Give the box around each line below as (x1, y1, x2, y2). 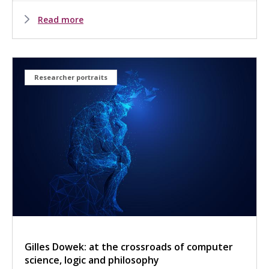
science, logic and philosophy (25, 253, 159, 267)
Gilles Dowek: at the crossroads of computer (25, 240, 233, 253)
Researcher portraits (34, 72, 107, 82)
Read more (38, 13, 83, 25)
